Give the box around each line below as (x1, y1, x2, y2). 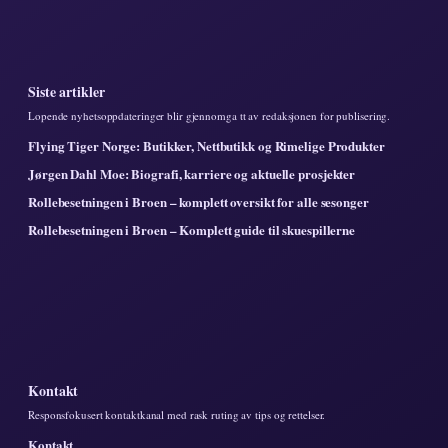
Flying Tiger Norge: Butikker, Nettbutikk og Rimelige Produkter (28, 135, 385, 155)
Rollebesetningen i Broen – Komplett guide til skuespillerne (28, 219, 356, 239)
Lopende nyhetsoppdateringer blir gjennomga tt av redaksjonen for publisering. (28, 107, 391, 123)
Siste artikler (28, 80, 105, 102)
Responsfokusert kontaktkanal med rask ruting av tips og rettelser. (28, 406, 326, 422)
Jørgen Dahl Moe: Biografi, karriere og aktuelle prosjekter (28, 163, 356, 183)
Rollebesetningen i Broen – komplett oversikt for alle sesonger (28, 191, 369, 211)
